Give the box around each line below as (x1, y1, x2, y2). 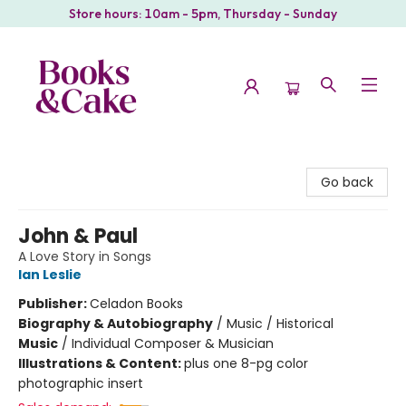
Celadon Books (90, 295, 183, 313)
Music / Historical (227, 314, 333, 333)
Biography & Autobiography (18, 314, 213, 333)
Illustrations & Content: (18, 354, 184, 372)
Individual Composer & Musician (72, 334, 274, 353)
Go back (321, 173, 373, 191)
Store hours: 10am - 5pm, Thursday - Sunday (69, 5, 337, 22)
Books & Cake (14, 153, 100, 171)
